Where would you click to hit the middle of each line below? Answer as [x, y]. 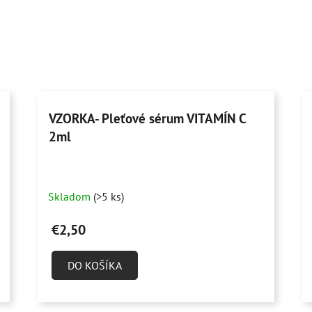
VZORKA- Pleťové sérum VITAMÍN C [148, 118]
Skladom [71, 196]
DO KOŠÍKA [95, 265]
